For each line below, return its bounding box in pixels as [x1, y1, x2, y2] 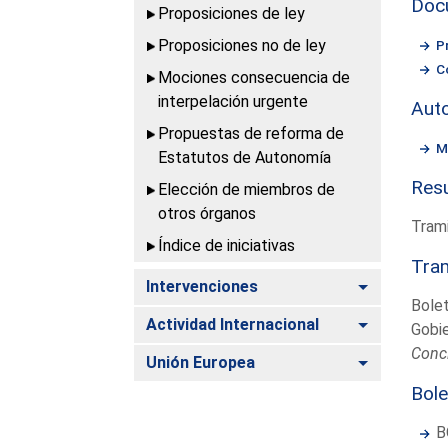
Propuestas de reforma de [158, 123, 345, 143]
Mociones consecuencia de [158, 67, 351, 87]
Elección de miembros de [158, 179, 336, 199]
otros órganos [158, 203, 257, 223]
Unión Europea [146, 352, 256, 372]
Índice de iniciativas [158, 235, 296, 255]
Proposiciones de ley [158, 3, 306, 23]
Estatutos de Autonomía [158, 147, 332, 167]
